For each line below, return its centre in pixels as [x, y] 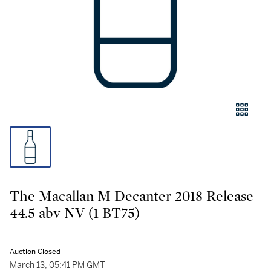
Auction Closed [35, 252]
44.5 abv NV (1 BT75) [75, 214]
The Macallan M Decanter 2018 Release [132, 197]
